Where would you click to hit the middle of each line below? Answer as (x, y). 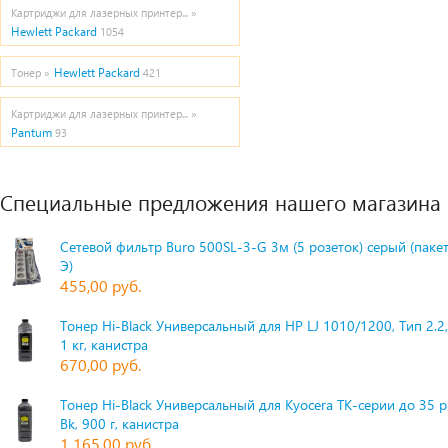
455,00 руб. (100, 285)
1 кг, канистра (104, 344)
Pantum (31, 132)
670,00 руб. (100, 364)
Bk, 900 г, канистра (119, 423)
